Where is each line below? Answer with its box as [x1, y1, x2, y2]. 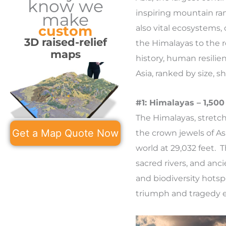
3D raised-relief [24, 35, 107, 48]
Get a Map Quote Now [12, 127, 119, 139]
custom [38, 22, 92, 39]
